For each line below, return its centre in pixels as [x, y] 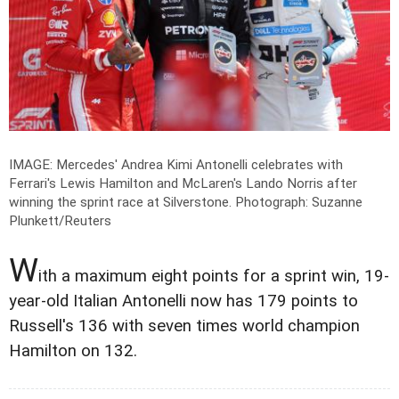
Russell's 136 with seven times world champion [184, 326]
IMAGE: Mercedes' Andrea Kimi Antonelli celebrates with [176, 164]
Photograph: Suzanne [299, 202]
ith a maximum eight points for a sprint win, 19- [214, 276]
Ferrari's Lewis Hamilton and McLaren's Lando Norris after [183, 183]
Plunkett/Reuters [60, 220]
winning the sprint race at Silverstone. [122, 202]
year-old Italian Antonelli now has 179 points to [183, 301]
